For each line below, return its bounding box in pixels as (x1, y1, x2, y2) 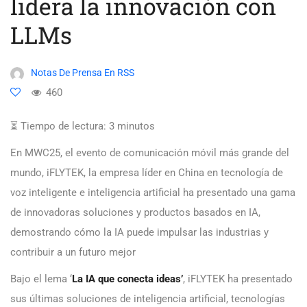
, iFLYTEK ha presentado (183, 273, 293, 286)
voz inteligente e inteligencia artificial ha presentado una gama (10, 186, 295, 199)
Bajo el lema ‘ (10, 273, 72, 286)
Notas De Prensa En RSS (31, 67, 134, 79)
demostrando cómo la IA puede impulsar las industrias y (10, 226, 269, 239)
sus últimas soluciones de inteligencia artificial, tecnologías (10, 293, 285, 306)
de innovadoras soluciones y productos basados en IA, (10, 206, 260, 219)
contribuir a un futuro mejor (10, 246, 136, 259)
